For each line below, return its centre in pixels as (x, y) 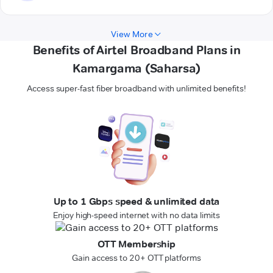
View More (132, 34)
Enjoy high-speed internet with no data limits (136, 215)
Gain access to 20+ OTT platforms (136, 258)
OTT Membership (136, 244)
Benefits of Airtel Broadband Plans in (136, 50)
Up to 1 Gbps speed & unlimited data (136, 202)
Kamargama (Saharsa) (136, 69)
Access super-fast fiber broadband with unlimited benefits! (136, 89)
